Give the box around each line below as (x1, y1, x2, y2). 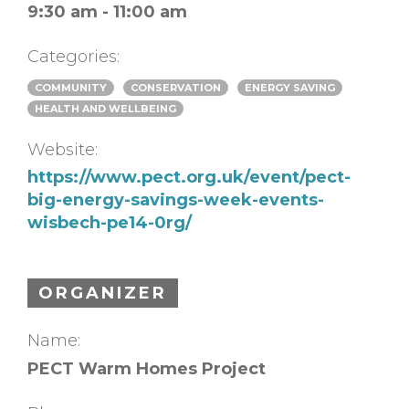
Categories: (27, 46, 120, 67)
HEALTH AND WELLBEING (35, 101, 176, 115)
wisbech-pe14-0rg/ (27, 213, 192, 234)
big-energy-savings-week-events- (27, 190, 324, 211)
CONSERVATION (131, 80, 221, 94)
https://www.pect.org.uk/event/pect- (27, 167, 351, 188)
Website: (27, 139, 98, 160)
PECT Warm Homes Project (27, 358, 266, 379)
